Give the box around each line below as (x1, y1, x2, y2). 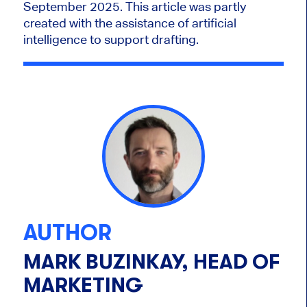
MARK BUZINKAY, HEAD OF (23, 249, 280, 273)
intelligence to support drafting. (23, 32, 201, 47)
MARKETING (23, 273, 143, 297)
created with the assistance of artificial (23, 16, 236, 31)
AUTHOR (23, 220, 112, 246)
